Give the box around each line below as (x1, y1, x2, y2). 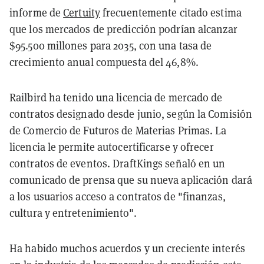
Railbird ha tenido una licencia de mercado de (9, 90, 223, 104)
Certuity (63, 5, 100, 19)
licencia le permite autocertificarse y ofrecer (9, 140, 214, 154)
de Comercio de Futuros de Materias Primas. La (9, 123, 227, 137)
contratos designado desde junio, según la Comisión (9, 107, 253, 121)
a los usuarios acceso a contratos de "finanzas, (9, 189, 226, 203)
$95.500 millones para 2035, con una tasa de (9, 38, 212, 52)
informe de (9, 5, 64, 19)
